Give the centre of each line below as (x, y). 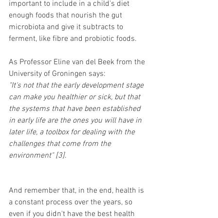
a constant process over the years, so (72, 203)
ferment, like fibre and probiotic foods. (74, 39)
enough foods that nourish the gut (66, 16)
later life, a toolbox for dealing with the (73, 133)
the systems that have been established (75, 109)
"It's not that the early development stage (77, 86)
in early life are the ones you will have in (76, 121)
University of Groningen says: (58, 74)
